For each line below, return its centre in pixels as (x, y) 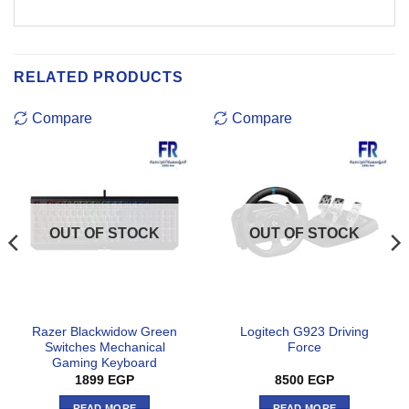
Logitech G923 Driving (304, 332)
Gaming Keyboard (105, 363)
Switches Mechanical (105, 348)
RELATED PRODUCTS (99, 77)
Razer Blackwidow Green (105, 332)
